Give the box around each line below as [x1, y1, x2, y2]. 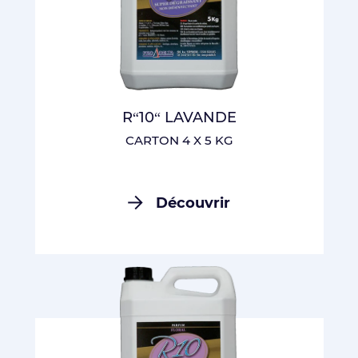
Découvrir [156, 194, 230, 212]
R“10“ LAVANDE [121, 109, 237, 126]
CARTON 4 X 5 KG [125, 133, 233, 148]
